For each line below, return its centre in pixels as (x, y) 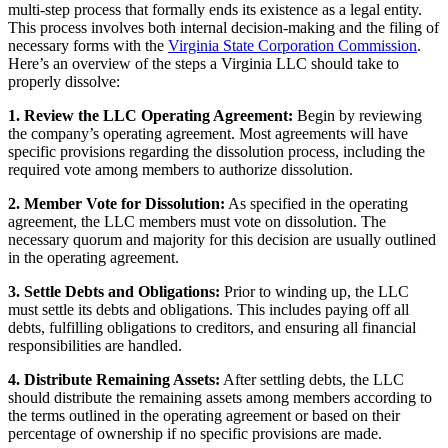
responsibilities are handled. (95, 346)
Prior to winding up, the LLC (314, 292)
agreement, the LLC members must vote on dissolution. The (197, 222)
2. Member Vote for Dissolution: (116, 204)
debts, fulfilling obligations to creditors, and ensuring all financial (212, 328)
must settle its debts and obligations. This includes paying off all (208, 310)
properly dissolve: (64, 82)
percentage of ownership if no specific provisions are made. (195, 434)
